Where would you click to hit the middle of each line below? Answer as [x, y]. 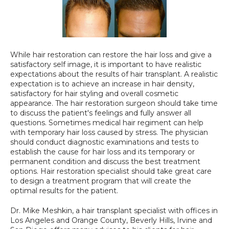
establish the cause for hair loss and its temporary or [102, 152]
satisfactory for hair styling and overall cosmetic [94, 93]
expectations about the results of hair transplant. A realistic [114, 74]
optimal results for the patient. [64, 190]
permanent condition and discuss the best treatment [105, 161]
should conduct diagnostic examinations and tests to [105, 142]
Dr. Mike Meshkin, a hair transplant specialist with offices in [114, 210]
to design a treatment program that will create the [101, 181]
